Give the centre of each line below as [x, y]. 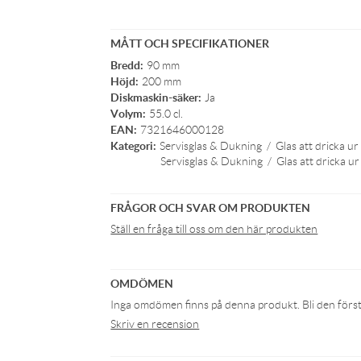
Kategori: [134, 145]
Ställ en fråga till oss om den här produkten [214, 229]
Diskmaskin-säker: [156, 97]
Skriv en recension [155, 324]
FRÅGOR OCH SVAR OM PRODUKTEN [211, 207]
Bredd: [127, 65]
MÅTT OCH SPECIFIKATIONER [190, 43]
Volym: [129, 113]
